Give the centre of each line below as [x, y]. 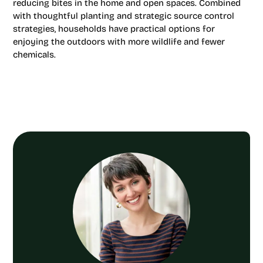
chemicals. [36, 55]
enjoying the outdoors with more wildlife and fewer [119, 42]
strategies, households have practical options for [114, 29]
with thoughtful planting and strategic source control [124, 16]
